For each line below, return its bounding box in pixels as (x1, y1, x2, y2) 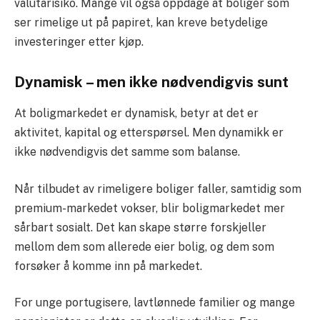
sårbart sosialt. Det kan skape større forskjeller (14, 220, 266, 234)
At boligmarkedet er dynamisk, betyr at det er (14, 106, 259, 121)
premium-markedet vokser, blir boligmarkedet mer (14, 201, 285, 215)
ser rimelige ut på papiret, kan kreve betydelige (14, 16, 268, 30)
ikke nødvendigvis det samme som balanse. (14, 145, 240, 159)
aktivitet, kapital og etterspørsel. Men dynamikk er (14, 126, 284, 140)
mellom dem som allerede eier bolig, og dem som (14, 239, 274, 254)
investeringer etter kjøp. (14, 35, 144, 49)
